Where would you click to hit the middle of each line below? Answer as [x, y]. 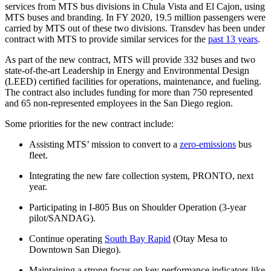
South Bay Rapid [138, 239]
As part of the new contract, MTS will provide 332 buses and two [130, 60]
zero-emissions [208, 145]
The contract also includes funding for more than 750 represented [129, 93]
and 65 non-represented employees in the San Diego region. [119, 103]
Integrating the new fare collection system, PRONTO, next [141, 176]
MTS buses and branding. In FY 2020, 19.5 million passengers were [135, 18]
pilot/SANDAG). [62, 218]
